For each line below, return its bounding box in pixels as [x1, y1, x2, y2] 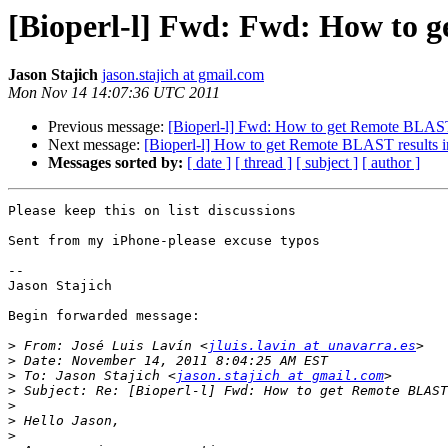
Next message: [48, 136, 144, 154]
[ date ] [187, 154, 231, 172]
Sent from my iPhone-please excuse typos [8, 233, 320, 249]
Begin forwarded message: [8, 308, 200, 324]
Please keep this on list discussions [8, 203, 304, 219]
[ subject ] [296, 154, 358, 172]
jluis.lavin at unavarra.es [208, 338, 416, 354]
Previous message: [48, 118, 168, 136]
